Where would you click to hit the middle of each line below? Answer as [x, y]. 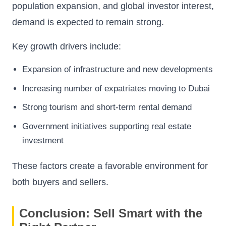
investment [43, 140]
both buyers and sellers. [60, 182]
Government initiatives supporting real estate [107, 126]
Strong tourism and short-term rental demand [107, 107]
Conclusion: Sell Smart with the [111, 213]
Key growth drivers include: [67, 47]
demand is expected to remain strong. [88, 22]
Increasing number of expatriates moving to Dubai [116, 88]
